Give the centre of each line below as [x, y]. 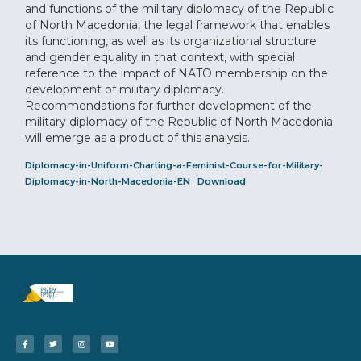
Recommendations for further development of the [169, 105]
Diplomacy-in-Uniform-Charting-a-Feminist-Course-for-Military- [174, 166]
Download [221, 182]
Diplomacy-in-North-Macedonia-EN [108, 182]
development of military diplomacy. [125, 89]
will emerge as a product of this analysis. [138, 137]
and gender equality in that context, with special [160, 57]
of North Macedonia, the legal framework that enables [178, 25]
